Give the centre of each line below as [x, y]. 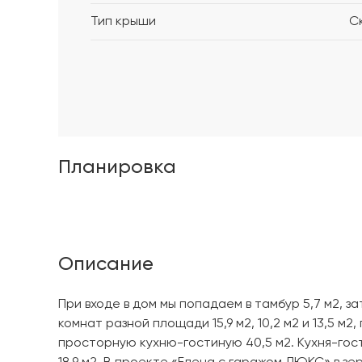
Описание [106, 264]
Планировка [117, 167]
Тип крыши [123, 21]
